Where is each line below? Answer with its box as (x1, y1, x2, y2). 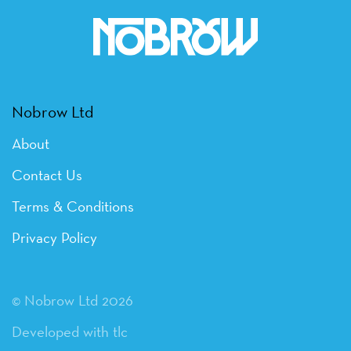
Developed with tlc (12, 322, 128, 342)
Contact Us (12, 165, 82, 185)
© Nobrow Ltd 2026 (12, 291, 133, 310)
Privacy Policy (12, 228, 97, 248)
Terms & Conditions (12, 197, 134, 216)
